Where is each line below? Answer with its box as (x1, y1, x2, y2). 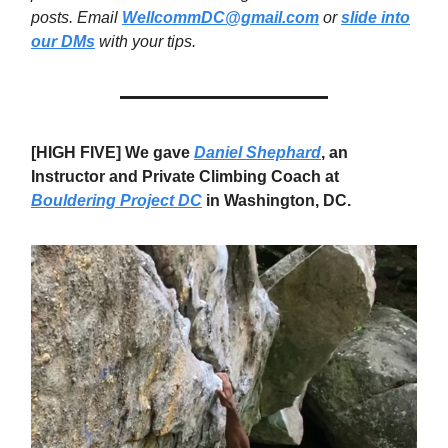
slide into (341, 8, 410, 26)
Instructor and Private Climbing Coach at (31, 167, 339, 185)
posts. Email (31, 8, 122, 26)
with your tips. (95, 32, 196, 50)
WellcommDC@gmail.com (122, 8, 319, 26)
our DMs (31, 32, 95, 50)
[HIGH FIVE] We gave (31, 143, 194, 161)
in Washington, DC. (202, 191, 351, 209)
